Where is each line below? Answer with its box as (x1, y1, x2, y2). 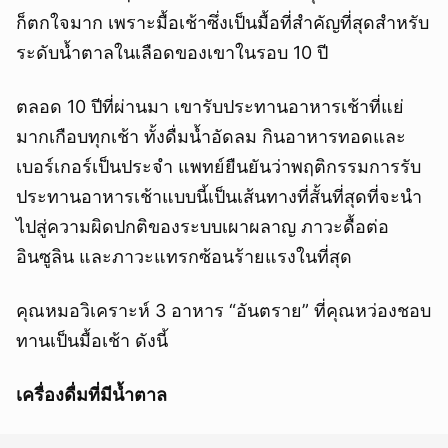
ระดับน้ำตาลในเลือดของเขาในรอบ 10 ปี (16, 42, 328, 64)
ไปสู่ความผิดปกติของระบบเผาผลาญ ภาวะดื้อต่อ (16, 216, 389, 238)
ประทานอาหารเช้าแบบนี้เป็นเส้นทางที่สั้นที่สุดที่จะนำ (16, 186, 422, 208)
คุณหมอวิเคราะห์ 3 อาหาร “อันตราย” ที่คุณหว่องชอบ (16, 300, 431, 322)
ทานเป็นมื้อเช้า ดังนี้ (16, 330, 168, 352)
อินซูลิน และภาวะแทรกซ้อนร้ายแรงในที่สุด (16, 246, 352, 268)
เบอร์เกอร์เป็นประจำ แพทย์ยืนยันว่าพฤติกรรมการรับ (16, 156, 421, 178)
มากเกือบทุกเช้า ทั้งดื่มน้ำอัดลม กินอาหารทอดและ (16, 126, 406, 148)
